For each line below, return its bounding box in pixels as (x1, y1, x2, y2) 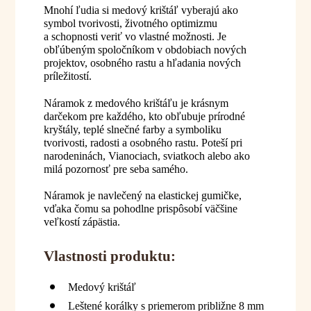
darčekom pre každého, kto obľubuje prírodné (43, 110, 245, 122)
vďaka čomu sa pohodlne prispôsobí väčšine (43, 202, 237, 215)
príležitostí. (43, 70, 92, 83)
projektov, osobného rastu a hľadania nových (43, 57, 241, 69)
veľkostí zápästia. (43, 215, 120, 228)
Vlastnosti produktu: (43, 248, 176, 265)
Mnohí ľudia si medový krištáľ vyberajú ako (43, 4, 238, 17)
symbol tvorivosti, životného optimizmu (43, 17, 217, 30)
